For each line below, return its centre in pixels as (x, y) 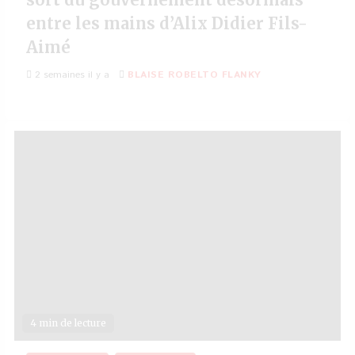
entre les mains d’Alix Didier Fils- (167, 23)
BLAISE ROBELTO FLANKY (195, 75)
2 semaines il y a (71, 75)
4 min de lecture (68, 323)
